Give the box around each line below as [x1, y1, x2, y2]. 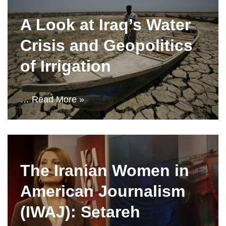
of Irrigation [20, 57, 111, 75]
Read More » [32, 94, 84, 104]
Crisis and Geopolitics [20, 36, 193, 54]
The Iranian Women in [20, 161, 189, 180]
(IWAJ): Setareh [20, 203, 140, 221]
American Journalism [20, 182, 185, 200]
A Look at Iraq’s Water [20, 16, 191, 34]
